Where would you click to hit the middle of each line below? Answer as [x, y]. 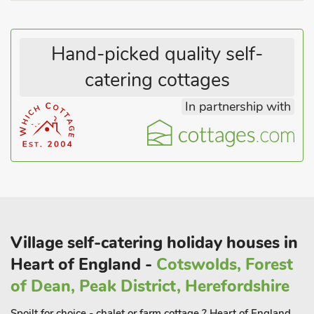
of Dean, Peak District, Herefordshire [150, 286]
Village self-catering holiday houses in [154, 243]
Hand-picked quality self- [157, 54]
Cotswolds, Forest [225, 265]
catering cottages [157, 80]
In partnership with [238, 107]
